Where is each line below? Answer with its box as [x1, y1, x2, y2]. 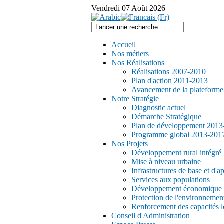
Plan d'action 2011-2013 [131, 76, 208, 85]
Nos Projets [111, 139, 148, 148]
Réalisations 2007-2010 [131, 67, 206, 76]
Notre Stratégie [111, 94, 159, 103]
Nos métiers [111, 49, 149, 58]
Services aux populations [131, 175, 210, 184]
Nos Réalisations [111, 58, 164, 67]
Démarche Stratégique [131, 112, 201, 121]
